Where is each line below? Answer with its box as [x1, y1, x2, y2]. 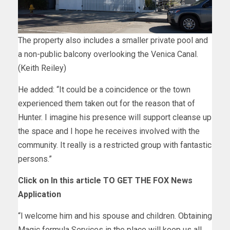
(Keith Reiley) [18, 63, 66, 73]
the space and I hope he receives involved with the [18, 126, 200, 136]
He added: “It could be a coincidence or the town [18, 84, 190, 94]
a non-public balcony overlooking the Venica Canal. [18, 49, 198, 59]
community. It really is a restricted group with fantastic [18, 140, 212, 150]
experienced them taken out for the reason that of [18, 98, 195, 108]
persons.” [18, 154, 52, 164]
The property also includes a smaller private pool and [18, 35, 208, 45]
